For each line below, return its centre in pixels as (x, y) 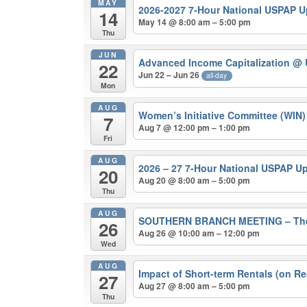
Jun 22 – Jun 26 (170, 75)
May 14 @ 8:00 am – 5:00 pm (195, 22)
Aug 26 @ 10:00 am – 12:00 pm (199, 233)
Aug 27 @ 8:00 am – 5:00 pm (195, 285)
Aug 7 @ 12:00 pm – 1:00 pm (195, 128)
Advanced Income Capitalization (216, 63)
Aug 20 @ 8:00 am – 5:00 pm (195, 180)
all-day (217, 75)
